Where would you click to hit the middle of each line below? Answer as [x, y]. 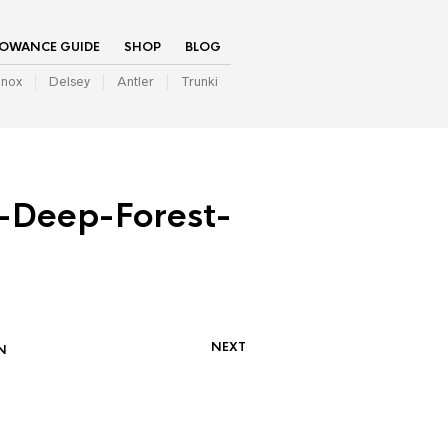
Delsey [69, 81]
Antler [135, 81]
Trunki [199, 81]
